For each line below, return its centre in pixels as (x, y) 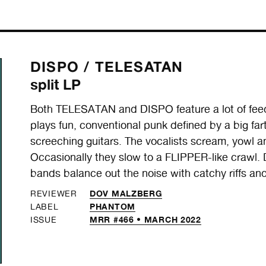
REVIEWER (54, 194)
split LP (56, 84)
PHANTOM (113, 207)
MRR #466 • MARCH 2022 (145, 220)
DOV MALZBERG (126, 194)
